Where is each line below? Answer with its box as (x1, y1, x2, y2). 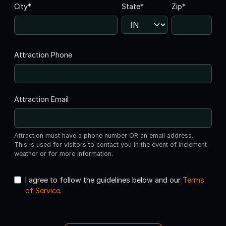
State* (121, 2, 144, 11)
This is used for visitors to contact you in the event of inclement (14, 140, 207, 148)
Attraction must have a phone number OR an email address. (14, 131, 193, 139)
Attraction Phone (14, 50, 72, 59)
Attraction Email (14, 94, 69, 103)
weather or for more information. (14, 149, 113, 157)
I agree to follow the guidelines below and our (25, 175, 183, 184)
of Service (25, 186, 60, 195)
